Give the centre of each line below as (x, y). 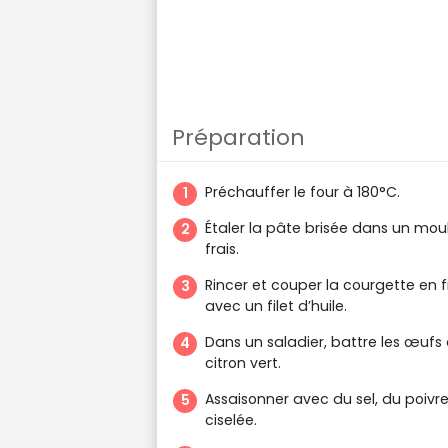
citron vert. (243, 362)
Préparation (238, 137)
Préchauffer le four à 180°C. (302, 191)
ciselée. (231, 419)
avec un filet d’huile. (276, 305)
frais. (222, 248)
